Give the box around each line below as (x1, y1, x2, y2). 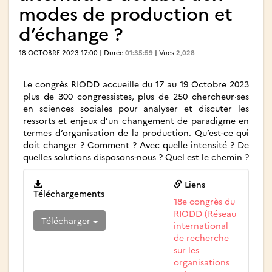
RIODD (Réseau (174, 207, 236, 220)
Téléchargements (33, 187, 104, 200)
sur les (174, 243, 199, 256)
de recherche (174, 231, 229, 244)
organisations (174, 256, 229, 268)
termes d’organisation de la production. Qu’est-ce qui (23, 126, 249, 139)
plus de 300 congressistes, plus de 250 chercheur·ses (23, 90, 249, 103)
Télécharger (41, 214, 93, 227)
